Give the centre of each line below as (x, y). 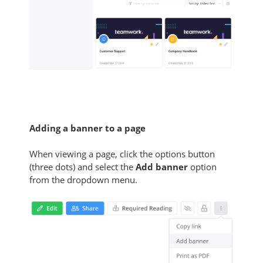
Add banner (163, 167)
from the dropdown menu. (83, 180)
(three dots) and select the (82, 167)
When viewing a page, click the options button (122, 154)
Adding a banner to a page (87, 128)
